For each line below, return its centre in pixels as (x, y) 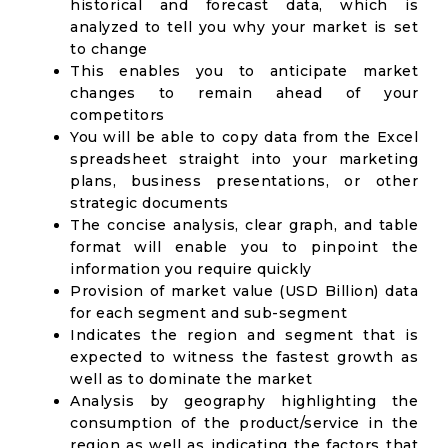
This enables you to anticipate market (244, 71)
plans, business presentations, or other (244, 181)
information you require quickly (191, 269)
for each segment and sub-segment (208, 313)
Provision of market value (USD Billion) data (244, 291)
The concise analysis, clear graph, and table (244, 225)
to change (109, 49)
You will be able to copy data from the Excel (244, 137)
